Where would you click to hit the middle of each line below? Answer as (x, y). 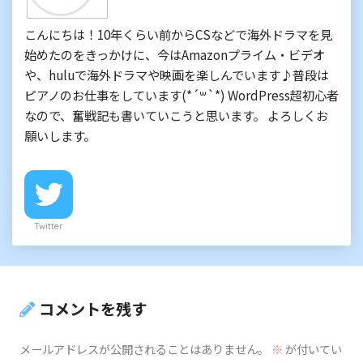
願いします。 (60, 135)
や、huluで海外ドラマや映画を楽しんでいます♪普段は (177, 74)
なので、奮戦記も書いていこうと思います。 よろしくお (176, 115)
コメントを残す (93, 308)
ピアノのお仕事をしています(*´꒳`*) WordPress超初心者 (181, 94)
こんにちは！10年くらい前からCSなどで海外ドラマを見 (178, 34)
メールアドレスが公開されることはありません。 (144, 349)
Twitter (49, 226)
